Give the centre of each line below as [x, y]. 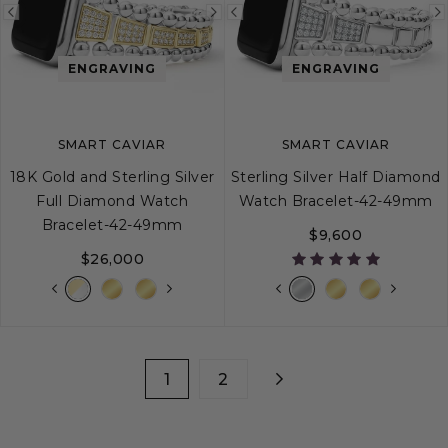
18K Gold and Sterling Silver [112, 176]
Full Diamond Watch [112, 200]
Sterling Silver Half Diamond [335, 176]
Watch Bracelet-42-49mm [335, 200]
